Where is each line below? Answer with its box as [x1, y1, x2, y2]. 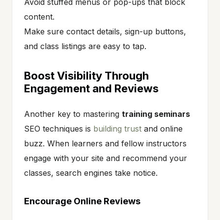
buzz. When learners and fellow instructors [24, 138, 187, 148]
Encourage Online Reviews [24, 195, 140, 206]
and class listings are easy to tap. [24, 41, 146, 51]
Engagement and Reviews [24, 82, 159, 95]
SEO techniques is [24, 123, 93, 134]
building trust [93, 123, 141, 134]
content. [24, 11, 55, 22]
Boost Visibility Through [24, 69, 149, 82]
